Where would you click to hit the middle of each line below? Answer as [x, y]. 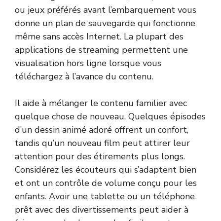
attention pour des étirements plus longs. [100, 157]
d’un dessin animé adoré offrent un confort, [102, 130]
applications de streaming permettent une [101, 50]
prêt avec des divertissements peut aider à [102, 210]
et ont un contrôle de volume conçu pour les [106, 183]
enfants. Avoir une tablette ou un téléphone [105, 197]
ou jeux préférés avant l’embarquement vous [106, 10]
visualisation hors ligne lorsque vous [88, 63]
